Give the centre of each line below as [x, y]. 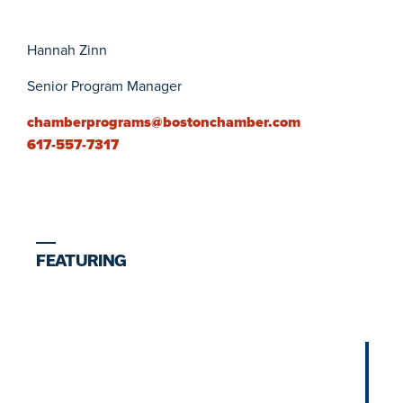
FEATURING [81, 261]
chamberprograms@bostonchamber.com [164, 122]
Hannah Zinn [67, 50]
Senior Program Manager [104, 86]
